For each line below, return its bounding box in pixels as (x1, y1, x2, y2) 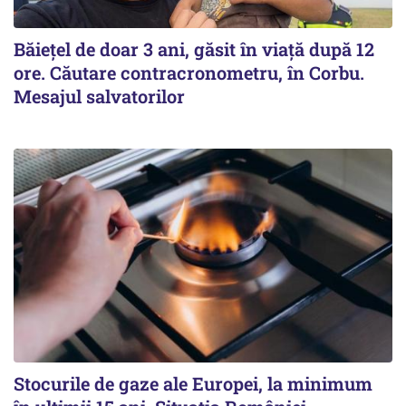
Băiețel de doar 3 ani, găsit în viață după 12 (14, 37, 374, 62)
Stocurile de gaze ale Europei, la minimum (14, 371, 372, 395)
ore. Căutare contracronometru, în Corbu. (14, 61, 364, 85)
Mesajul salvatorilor (14, 84, 185, 109)
